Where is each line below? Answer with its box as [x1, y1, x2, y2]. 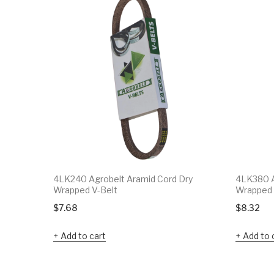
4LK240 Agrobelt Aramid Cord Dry [53, 173, 193, 184]
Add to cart [61, 230, 106, 241]
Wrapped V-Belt [53, 184, 117, 195]
